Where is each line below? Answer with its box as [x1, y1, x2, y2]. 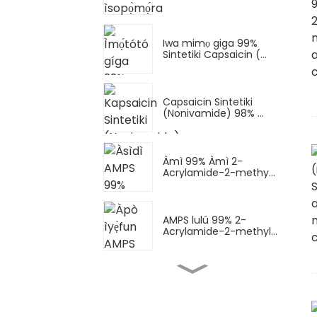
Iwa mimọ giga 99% [163, 36, 258, 51]
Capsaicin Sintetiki [163, 95, 253, 110]
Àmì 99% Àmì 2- [163, 154, 243, 168]
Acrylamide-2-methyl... [163, 224, 277, 239]
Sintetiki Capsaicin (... [163, 47, 267, 62]
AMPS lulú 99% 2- [163, 213, 246, 228]
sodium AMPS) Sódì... [163, 283, 264, 298]
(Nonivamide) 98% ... [163, 106, 264, 121]
